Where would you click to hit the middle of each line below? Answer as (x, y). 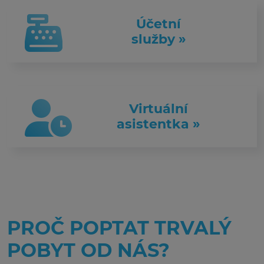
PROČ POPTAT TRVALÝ (119, 227)
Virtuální (159, 108)
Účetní (159, 24)
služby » (159, 39)
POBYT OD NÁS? (88, 250)
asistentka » (159, 124)
